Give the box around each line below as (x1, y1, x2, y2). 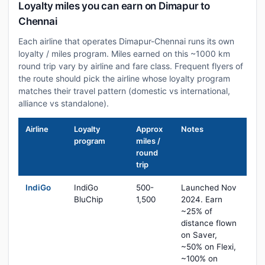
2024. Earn (181, 195, 222, 204)
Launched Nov (181, 183, 237, 192)
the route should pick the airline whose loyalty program (18, 73, 230, 83)
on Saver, (181, 230, 217, 240)
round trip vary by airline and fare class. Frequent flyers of (18, 61, 243, 71)
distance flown (181, 218, 237, 228)
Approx (136, 124, 163, 134)
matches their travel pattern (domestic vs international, (18, 86, 230, 96)
